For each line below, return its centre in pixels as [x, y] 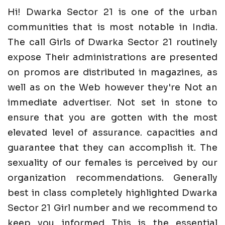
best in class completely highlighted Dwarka [113, 193]
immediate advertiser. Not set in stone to [113, 103]
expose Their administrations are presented [113, 58]
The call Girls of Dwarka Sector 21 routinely [113, 42]
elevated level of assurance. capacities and [113, 133]
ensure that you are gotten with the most [113, 118]
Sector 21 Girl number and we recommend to [113, 208]
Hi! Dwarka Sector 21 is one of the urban [113, 12]
